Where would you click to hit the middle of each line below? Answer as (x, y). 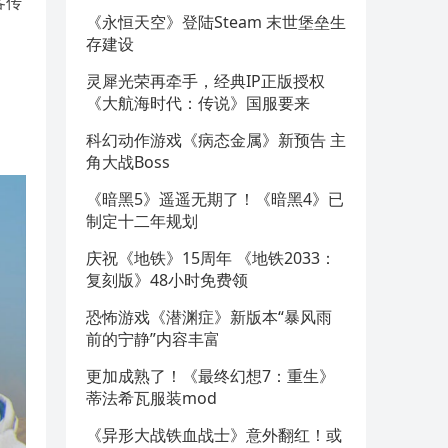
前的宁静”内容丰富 (153, 339)
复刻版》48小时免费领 (167, 280)
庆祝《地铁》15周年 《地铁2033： (211, 258)
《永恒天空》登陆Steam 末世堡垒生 (216, 22)
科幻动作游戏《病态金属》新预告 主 (216, 140)
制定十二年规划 (142, 221)
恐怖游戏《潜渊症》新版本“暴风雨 (209, 317)
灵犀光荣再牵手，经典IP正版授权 (205, 81)
